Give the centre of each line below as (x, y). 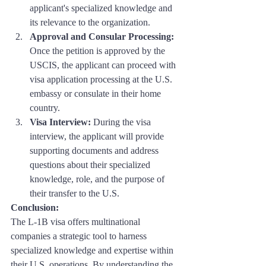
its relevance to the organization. (90, 22)
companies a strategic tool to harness (80, 236)
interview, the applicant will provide (98, 136)
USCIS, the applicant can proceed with (104, 65)
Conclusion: (36, 207)
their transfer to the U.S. (75, 193)
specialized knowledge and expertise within (93, 250)
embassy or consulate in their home (96, 93)
